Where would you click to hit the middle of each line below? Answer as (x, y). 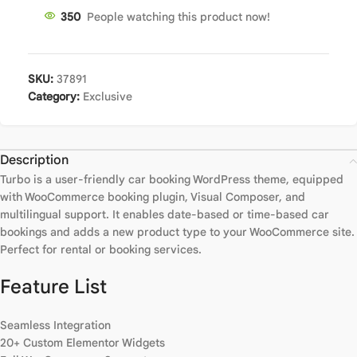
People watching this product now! (178, 17)
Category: (54, 97)
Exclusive (108, 97)
